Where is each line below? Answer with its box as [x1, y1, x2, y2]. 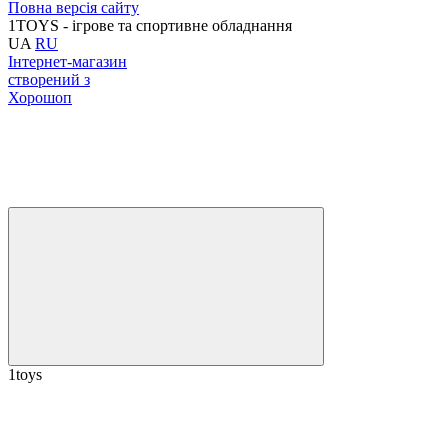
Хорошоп [8, 88, 72, 106]
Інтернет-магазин [8, 52, 127, 70]
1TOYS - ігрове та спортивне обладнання [8, 16, 292, 34]
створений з [8, 70, 90, 88]
